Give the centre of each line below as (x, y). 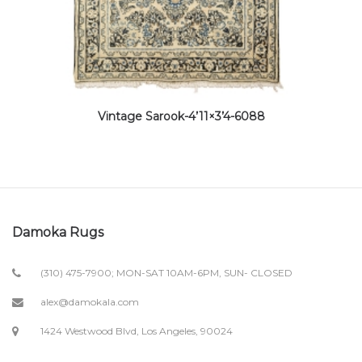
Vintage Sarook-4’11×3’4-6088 (181, 116)
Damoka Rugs (58, 232)
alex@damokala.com (90, 302)
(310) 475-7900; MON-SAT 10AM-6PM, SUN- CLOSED (166, 273)
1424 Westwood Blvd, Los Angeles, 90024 (137, 331)
